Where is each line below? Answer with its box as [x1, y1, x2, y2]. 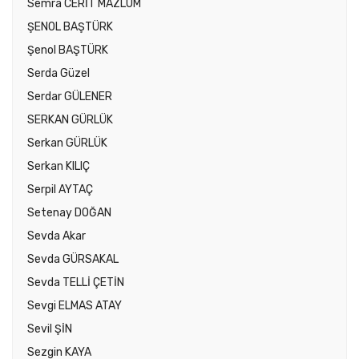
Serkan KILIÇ [27, 159, 90, 174]
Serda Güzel [27, 67, 90, 81]
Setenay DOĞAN [27, 206, 111, 220]
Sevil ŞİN [27, 322, 72, 337]
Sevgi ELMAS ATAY [27, 299, 122, 313]
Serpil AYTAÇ [27, 183, 93, 197]
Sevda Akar [27, 229, 86, 244]
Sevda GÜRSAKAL [27, 252, 119, 267]
